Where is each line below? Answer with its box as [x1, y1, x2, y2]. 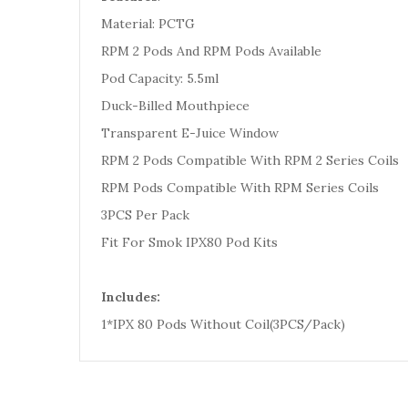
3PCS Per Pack [101, 207, 189, 223]
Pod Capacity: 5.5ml [101, 70, 219, 87]
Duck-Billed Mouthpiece [101, 97, 250, 114]
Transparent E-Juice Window [101, 125, 279, 141]
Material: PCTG [101, 15, 195, 32]
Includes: [101, 289, 160, 305]
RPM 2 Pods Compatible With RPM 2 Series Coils [101, 152, 399, 168]
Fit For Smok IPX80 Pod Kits [101, 234, 278, 250]
